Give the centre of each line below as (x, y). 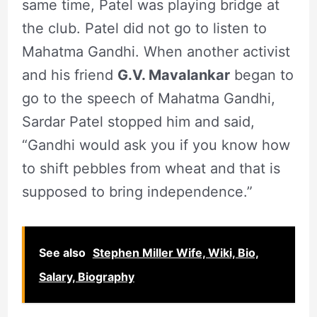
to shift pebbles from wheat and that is (151, 169)
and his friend (69, 75)
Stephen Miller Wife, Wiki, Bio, (175, 253)
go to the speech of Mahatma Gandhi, (148, 99)
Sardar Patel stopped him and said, (138, 122)
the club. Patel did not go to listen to (144, 29)
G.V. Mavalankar (173, 75)
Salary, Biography (86, 277)
